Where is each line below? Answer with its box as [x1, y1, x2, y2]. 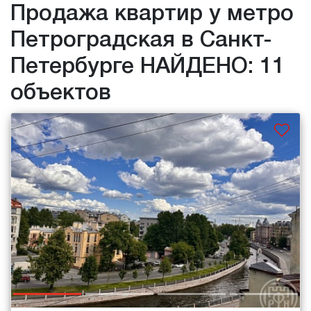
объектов [10, 83, 111, 104]
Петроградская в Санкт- [10, 31, 272, 51]
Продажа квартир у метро [10, 4, 294, 25]
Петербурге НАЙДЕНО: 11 [10, 57, 285, 78]
